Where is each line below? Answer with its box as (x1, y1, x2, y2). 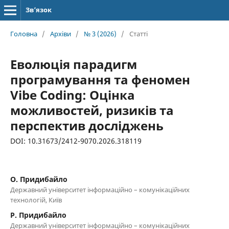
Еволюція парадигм (10, 55, 137, 73)
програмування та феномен (10, 71, 190, 88)
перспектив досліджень (10, 117, 164, 134)
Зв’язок (25, 5, 52, 14)
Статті (129, 29, 148, 38)
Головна (10, 29, 37, 38)
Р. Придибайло (10, 210, 66, 220)
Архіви (50, 29, 71, 38)
